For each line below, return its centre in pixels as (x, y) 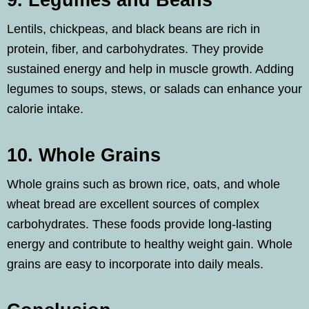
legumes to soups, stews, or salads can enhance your (154, 89)
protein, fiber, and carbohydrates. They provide (135, 49)
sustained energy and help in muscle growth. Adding (150, 69)
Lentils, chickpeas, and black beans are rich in (133, 29)
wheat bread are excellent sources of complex (133, 204)
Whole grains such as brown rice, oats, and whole (143, 184)
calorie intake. (45, 109)
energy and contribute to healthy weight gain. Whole (150, 244)
